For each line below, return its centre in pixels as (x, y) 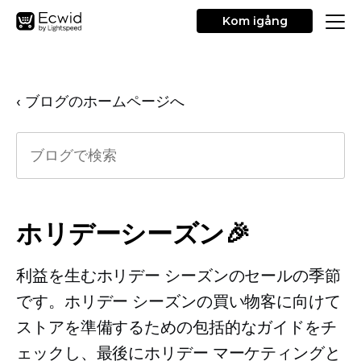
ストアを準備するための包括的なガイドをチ (176, 327)
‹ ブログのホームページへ (100, 102)
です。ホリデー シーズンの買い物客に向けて (178, 301)
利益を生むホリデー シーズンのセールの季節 (178, 276)
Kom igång (255, 21)
